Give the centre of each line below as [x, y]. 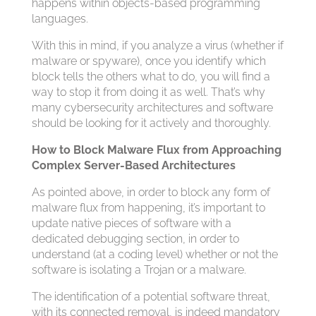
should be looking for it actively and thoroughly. [151, 123]
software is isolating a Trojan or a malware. [139, 270]
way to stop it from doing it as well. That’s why [148, 92]
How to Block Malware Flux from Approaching [156, 150]
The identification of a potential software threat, [151, 297]
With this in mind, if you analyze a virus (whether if [157, 45]
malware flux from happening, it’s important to [148, 208]
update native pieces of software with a [131, 223]
